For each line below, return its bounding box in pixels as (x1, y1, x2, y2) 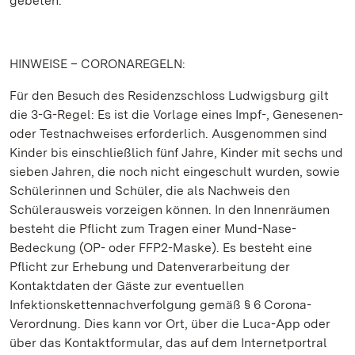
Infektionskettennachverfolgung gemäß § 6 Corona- (10, 297, 311, 312)
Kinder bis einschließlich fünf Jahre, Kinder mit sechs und (10, 145, 343, 160)
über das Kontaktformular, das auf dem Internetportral (10, 335, 327, 350)
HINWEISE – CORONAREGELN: (10, 56, 185, 71)
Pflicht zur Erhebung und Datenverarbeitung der (10, 259, 290, 274)
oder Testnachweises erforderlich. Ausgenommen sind (10, 126, 327, 141)
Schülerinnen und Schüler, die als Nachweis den (10, 183, 290, 198)
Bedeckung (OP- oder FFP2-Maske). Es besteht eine (10, 240, 312, 255)
